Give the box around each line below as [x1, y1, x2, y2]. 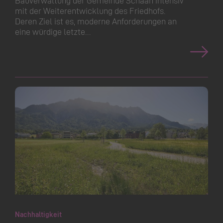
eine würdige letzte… [15, 25, 91, 37]
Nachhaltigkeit [15, 210, 62, 220]
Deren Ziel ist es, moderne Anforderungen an [15, 15, 177, 26]
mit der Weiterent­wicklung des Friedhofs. [15, 4, 165, 16]
